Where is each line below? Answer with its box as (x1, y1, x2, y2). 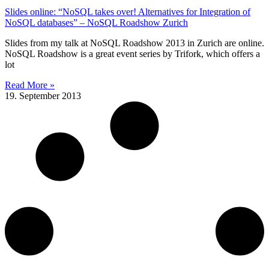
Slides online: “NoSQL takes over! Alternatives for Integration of (5, 6, 250, 17)
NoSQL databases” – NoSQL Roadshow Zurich (5, 17, 188, 28)
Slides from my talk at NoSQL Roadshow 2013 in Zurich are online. (5, 37, 264, 48)
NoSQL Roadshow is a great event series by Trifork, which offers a (5, 48, 260, 59)
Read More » (5, 79, 55, 90)
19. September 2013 (5, 90, 81, 101)
